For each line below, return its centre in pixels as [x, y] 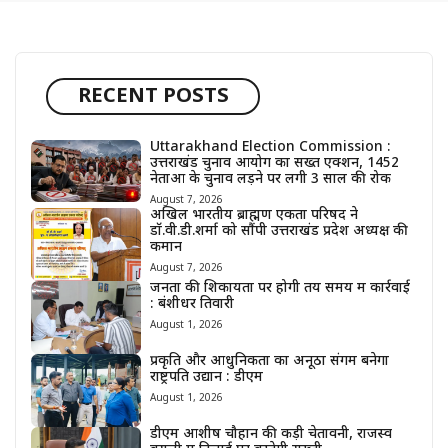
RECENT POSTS [153, 96]
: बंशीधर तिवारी [191, 304]
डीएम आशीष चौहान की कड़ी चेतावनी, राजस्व [270, 434]
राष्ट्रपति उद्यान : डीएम [206, 377]
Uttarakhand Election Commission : [270, 148]
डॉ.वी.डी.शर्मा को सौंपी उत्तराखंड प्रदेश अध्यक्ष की [278, 232]
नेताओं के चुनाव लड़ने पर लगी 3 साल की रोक [270, 180]
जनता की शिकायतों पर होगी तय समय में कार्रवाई [279, 288]
